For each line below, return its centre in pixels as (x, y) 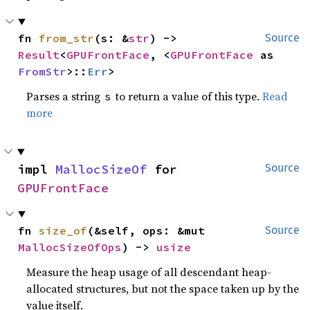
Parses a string (65, 96)
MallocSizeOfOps (70, 247)
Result (39, 55)
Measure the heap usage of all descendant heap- (149, 272)
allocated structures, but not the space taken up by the (163, 289)
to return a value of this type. (188, 96)
